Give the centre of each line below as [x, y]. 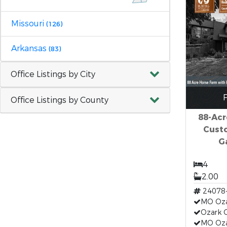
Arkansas [30, 48]
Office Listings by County [60, 100]
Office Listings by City [53, 74]
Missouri [29, 23]
